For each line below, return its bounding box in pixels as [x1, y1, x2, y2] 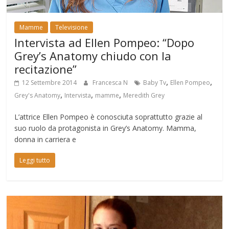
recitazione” [14, 61, 77, 77]
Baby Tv [143, 78, 167, 87]
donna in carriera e [14, 134, 77, 145]
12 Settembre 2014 [22, 78, 77, 87]
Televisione [55, 23, 88, 32]
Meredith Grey [123, 91, 165, 100]
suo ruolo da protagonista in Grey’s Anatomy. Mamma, [14, 123, 197, 133]
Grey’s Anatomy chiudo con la [14, 48, 172, 64]
